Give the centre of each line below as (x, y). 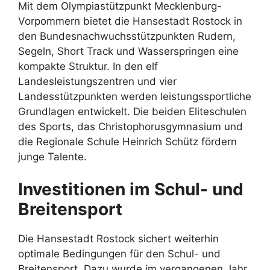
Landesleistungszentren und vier (97, 81)
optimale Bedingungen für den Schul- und (119, 254)
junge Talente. (52, 156)
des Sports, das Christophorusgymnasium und (130, 126)
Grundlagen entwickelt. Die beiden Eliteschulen (132, 111)
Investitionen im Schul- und (131, 190)
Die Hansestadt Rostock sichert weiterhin (118, 239)
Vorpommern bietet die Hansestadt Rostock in (130, 21)
